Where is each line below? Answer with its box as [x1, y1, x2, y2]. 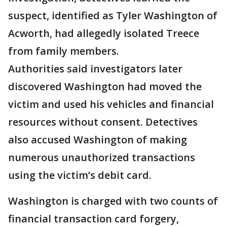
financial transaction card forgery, [8, 212, 179, 226]
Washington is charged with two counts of [8, 194, 218, 208]
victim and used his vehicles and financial [8, 97, 214, 111]
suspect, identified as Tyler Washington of [8, 9, 217, 23]
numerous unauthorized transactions [8, 150, 195, 165]
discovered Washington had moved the [8, 80, 202, 94]
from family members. [8, 44, 119, 58]
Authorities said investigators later [8, 62, 182, 76]
